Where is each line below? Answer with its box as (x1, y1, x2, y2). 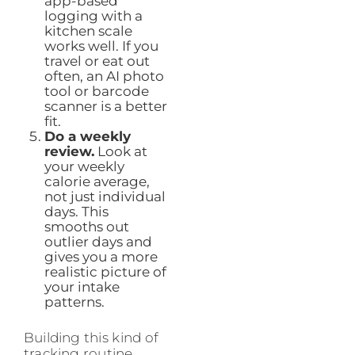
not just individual (44, 188, 166, 204)
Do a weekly (44, 128, 131, 144)
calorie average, (44, 173, 150, 189)
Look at (94, 143, 147, 159)
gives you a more (44, 248, 158, 265)
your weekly (44, 158, 124, 174)
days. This (44, 203, 109, 219)
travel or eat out (44, 52, 150, 69)
